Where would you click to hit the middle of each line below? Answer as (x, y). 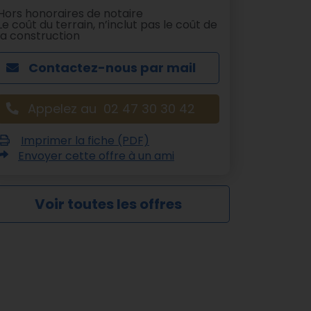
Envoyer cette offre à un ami (96, 156)
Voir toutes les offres (108, 204)
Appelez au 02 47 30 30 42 (111, 109)
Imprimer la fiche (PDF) (85, 141)
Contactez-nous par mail (111, 68)
